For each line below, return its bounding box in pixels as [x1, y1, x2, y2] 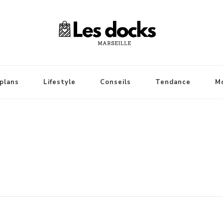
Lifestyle [43, 77, 76, 87]
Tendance [155, 77, 191, 87]
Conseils [100, 77, 131, 87]
